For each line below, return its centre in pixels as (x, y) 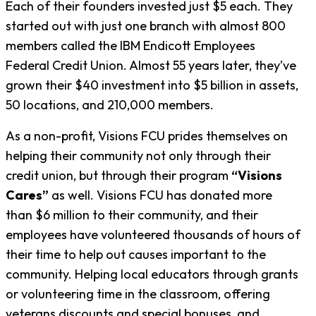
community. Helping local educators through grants (152, 274)
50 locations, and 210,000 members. (110, 104)
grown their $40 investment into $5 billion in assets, (152, 85)
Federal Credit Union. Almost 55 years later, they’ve (151, 65)
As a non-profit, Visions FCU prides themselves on (147, 135)
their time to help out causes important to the (136, 254)
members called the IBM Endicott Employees (130, 45)
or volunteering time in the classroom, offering (138, 293)
